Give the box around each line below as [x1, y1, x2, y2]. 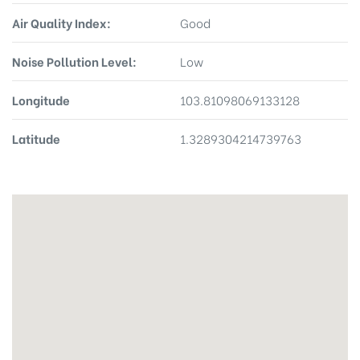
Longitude [12, 91, 70, 108]
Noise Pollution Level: [12, 52, 137, 70]
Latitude [12, 129, 60, 147]
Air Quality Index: [12, 14, 111, 31]
